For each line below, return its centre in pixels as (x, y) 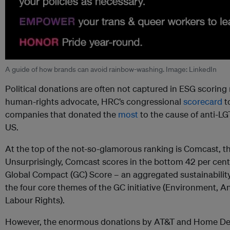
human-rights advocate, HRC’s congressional (94, 102)
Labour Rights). (35, 200)
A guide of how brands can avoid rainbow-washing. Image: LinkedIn (111, 70)
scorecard (203, 102)
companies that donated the (62, 114)
